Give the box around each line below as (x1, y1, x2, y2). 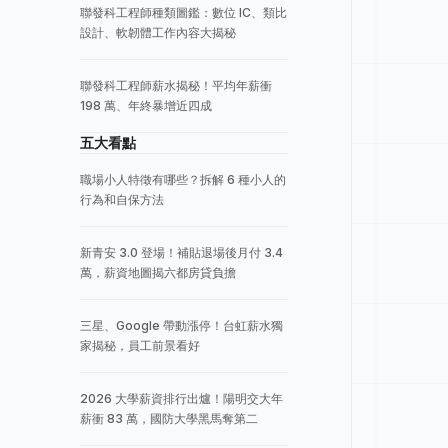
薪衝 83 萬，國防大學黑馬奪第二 (80, 411, 258, 426)
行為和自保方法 (80, 192, 164, 207)
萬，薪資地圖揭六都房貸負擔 (80, 265, 236, 280)
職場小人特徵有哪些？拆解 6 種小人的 (80, 172, 286, 187)
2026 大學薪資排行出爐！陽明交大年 (80, 391, 283, 406)
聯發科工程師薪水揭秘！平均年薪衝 (80, 78, 272, 93)
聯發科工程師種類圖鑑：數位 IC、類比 (80, 5, 287, 20)
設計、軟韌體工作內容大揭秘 (80, 25, 236, 40)
